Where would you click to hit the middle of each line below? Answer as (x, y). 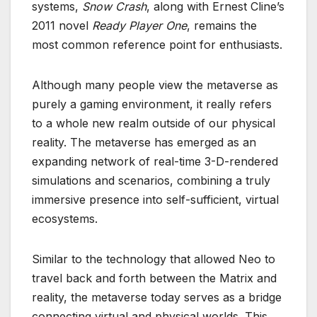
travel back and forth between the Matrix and (154, 278)
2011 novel (62, 25)
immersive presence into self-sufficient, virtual (155, 199)
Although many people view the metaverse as (155, 85)
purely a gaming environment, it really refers (152, 104)
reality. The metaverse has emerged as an (144, 142)
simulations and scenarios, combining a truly (151, 180)
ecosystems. (65, 218)
